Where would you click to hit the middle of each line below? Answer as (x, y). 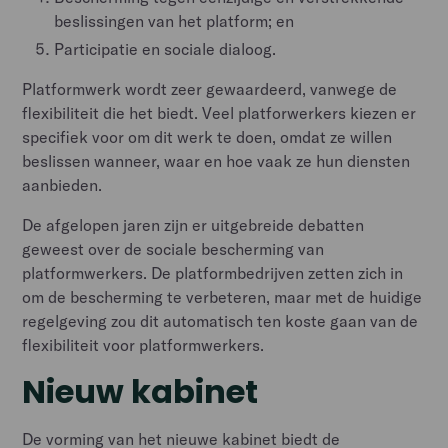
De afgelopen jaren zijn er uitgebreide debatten (193, 224)
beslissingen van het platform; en (174, 20)
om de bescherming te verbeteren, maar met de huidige (222, 296)
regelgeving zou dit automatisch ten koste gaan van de (220, 320)
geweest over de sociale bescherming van (173, 248)
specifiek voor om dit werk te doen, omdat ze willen (207, 136)
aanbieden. (62, 184)
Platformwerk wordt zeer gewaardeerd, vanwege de (210, 88)
